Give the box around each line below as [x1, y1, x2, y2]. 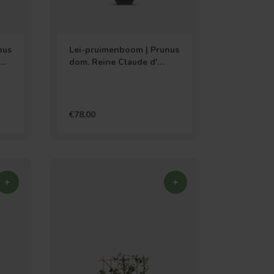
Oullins [69, 68, 100, 80]
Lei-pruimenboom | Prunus [69, 44, 180, 56]
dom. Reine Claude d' [69, 56, 158, 68]
